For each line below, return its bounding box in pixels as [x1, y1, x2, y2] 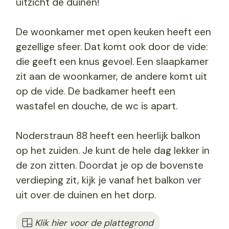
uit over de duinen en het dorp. [15, 189, 156, 202]
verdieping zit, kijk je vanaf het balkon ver [15, 174, 201, 187]
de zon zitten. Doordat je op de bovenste [15, 159, 203, 172]
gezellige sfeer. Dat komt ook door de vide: [15, 40, 208, 54]
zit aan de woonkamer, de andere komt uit [15, 70, 207, 83]
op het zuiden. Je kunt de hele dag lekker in [15, 144, 210, 157]
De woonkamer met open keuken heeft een [15, 26, 211, 39]
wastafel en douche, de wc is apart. [15, 100, 177, 113]
